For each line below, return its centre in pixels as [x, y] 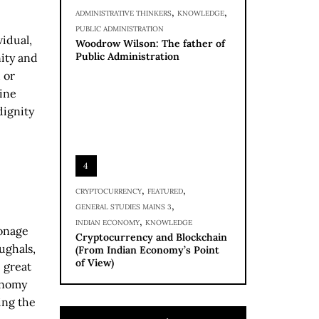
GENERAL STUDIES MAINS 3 [123, 207]
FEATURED [165, 191]
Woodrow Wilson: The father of [150, 43]
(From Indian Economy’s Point [147, 250]
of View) [94, 263]
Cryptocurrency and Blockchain [151, 237]
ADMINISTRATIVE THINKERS [123, 13]
